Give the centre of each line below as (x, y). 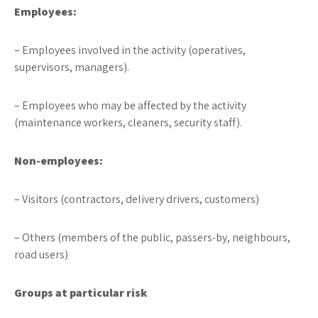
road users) (41, 254)
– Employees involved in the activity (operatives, (130, 50)
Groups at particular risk (81, 293)
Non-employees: (59, 161)
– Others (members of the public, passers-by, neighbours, (152, 237)
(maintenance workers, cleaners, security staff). (128, 122)
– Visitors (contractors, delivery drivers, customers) (137, 199)
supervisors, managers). (72, 67)
